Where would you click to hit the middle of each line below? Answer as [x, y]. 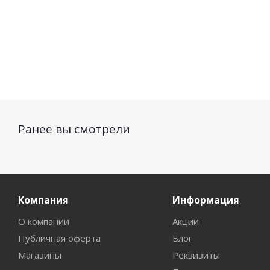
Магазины [40, 255]
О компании [44, 221]
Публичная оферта [59, 238]
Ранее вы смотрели [74, 129]
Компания [43, 200]
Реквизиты [196, 255]
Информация [206, 200]
